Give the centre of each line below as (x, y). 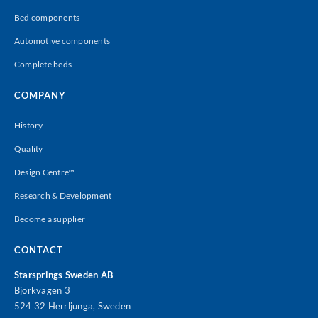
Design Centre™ (44, 172)
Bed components (47, 17)
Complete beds (43, 64)
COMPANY (40, 95)
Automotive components (62, 40)
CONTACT (38, 250)
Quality (28, 148)
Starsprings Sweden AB (64, 274)
